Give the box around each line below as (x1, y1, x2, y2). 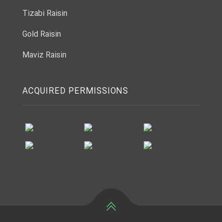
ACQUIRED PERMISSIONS (22, 84, 128, 98)
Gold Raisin (22, 28, 61, 41)
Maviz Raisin (22, 49, 66, 61)
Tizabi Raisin (22, 7, 67, 20)
